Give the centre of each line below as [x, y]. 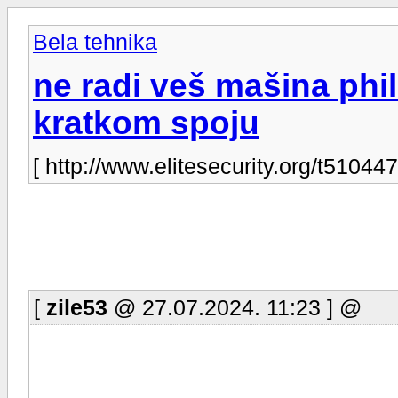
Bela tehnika [95, 42]
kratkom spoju [146, 123]
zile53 [77, 308]
